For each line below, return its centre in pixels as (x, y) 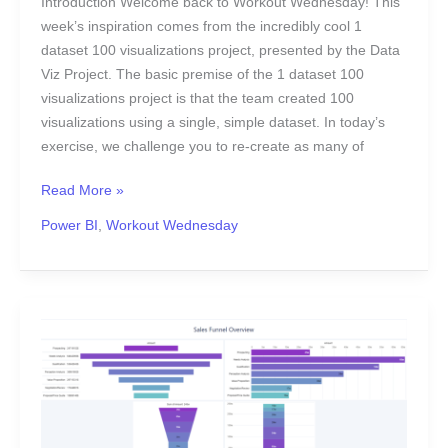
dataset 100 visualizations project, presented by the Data (220, 50)
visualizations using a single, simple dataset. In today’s (212, 122)
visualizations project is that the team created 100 (197, 98)
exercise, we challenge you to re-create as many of (202, 146)
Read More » (82, 191)
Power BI (69, 226)
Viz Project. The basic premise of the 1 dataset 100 (202, 74)
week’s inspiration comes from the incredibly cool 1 (201, 26)
